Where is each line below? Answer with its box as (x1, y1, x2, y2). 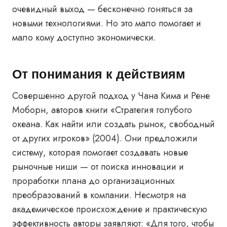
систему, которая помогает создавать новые (12, 146, 188, 159)
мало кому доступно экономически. (12, 31, 156, 44)
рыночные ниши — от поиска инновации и (12, 160, 184, 173)
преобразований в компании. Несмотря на (12, 188, 186, 202)
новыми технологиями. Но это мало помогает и (12, 17, 201, 30)
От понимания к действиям (12, 65, 186, 82)
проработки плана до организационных (12, 174, 175, 187)
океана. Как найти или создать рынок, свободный (12, 118, 215, 131)
